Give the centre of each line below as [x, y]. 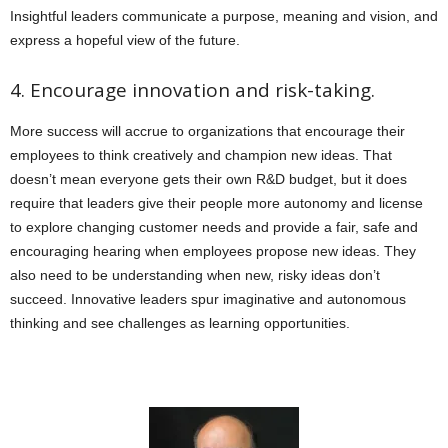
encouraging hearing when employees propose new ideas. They [213, 251]
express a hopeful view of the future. [125, 40]
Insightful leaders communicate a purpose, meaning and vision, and [224, 16]
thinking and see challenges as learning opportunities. [180, 323]
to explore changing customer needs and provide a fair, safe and [214, 227]
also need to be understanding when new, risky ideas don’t [195, 275]
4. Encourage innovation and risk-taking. [192, 90]
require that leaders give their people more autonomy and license [216, 203]
